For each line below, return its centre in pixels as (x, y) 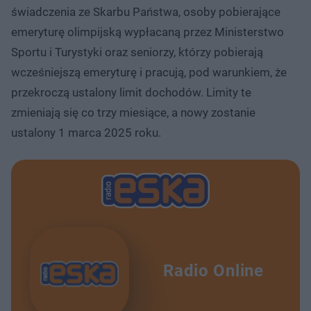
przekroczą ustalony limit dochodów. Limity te (131, 92)
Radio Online (213, 271)
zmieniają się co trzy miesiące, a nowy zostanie (133, 112)
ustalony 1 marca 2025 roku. (86, 132)
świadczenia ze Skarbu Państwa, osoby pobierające (146, 11)
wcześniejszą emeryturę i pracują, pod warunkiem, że (149, 72)
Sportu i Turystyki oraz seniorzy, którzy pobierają (137, 52)
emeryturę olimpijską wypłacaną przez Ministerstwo (148, 32)
